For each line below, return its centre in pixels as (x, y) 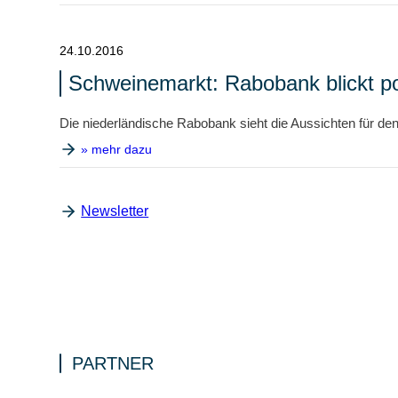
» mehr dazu (117, 149)
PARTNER (113, 363)
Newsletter (115, 211)
